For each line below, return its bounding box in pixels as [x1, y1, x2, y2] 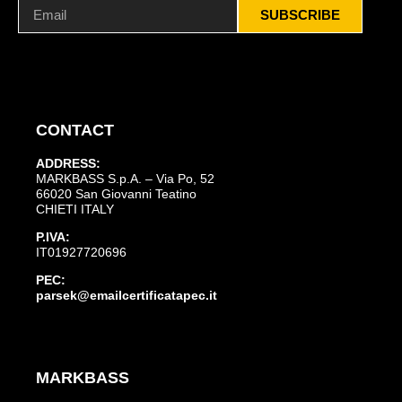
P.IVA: [36, 230, 70, 245]
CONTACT [36, 120, 114, 139]
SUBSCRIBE [259, 7, 340, 23]
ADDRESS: [36, 155, 100, 170]
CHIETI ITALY [36, 201, 114, 216]
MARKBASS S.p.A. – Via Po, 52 [36, 170, 214, 186]
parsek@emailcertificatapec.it [36, 288, 217, 303]
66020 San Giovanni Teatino [36, 186, 197, 201]
